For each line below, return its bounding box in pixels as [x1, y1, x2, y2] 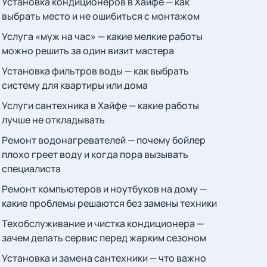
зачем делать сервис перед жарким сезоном [1, 231, 206, 244]
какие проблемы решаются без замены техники [1, 197, 217, 210]
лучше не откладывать [1, 113, 105, 126]
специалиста [1, 162, 61, 175]
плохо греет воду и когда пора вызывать [1, 148, 188, 161]
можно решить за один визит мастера [1, 44, 174, 57]
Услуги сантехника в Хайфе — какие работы [1, 99, 199, 112]
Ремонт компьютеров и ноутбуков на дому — [1, 182, 207, 195]
